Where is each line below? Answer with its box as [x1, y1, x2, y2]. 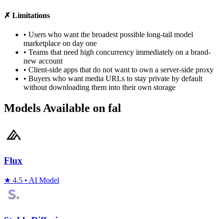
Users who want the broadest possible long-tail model [26, 30, 193, 39]
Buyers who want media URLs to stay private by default [26, 74, 202, 83]
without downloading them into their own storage [23, 83, 175, 92]
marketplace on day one [23, 39, 97, 48]
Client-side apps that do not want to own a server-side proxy [26, 66, 214, 74]
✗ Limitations [4, 11, 50, 20]
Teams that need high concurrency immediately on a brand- [26, 48, 211, 57]
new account [23, 57, 63, 66]
